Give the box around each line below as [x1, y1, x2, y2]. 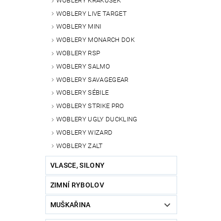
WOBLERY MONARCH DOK [56, 36, 135, 44]
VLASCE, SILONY [50, 161, 105, 170]
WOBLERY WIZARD [56, 128, 113, 136]
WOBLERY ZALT [56, 142, 103, 149]
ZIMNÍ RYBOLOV [50, 181, 104, 189]
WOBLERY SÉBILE [56, 89, 109, 97]
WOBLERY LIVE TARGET [56, 9, 127, 17]
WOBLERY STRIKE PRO [56, 102, 124, 110]
